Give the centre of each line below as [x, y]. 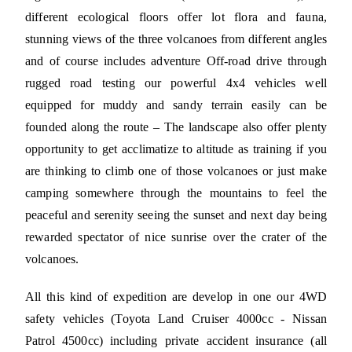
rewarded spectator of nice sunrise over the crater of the [176, 236]
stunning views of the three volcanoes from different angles [176, 38]
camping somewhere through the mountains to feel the [176, 192]
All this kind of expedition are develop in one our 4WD [176, 296]
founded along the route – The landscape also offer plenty [176, 126]
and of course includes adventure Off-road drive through [176, 60]
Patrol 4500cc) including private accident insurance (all [176, 340]
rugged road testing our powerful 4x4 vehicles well [176, 82]
